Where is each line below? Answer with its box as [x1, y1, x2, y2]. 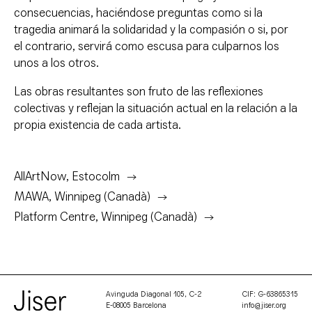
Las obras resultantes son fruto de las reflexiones [14, 84, 263, 100]
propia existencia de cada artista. [14, 118, 181, 133]
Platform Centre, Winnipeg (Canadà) [14, 210, 197, 225]
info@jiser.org [242, 301, 286, 311]
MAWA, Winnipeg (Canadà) [14, 189, 150, 205]
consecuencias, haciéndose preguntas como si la [14, 6, 263, 21]
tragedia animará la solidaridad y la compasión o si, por [14, 22, 288, 38]
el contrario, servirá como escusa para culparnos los [14, 39, 279, 54]
